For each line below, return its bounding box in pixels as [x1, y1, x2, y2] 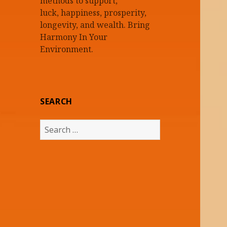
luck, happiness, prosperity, [40, 7, 147, 18]
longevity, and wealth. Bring [40, 19, 150, 30]
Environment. [40, 43, 94, 55]
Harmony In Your [40, 31, 108, 43]
